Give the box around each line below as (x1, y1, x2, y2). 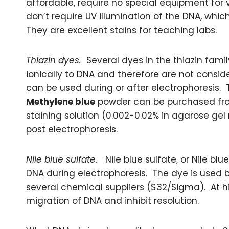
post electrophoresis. (26, 123, 118, 135)
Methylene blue (26, 96, 95, 108)
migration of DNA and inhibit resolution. (26, 195, 199, 207)
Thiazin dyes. (26, 54, 81, 66)
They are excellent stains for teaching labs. (26, 24, 217, 36)
